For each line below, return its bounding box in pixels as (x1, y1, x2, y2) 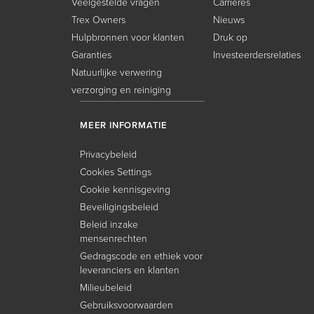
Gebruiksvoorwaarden (80, 298, 173, 313)
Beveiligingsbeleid (80, 200, 158, 214)
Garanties (71, 48, 111, 62)
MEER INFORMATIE (80, 118, 168, 132)
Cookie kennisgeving (80, 182, 170, 197)
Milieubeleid (80, 280, 132, 295)
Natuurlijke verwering (71, 65, 162, 80)
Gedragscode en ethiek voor (80, 249, 203, 264)
